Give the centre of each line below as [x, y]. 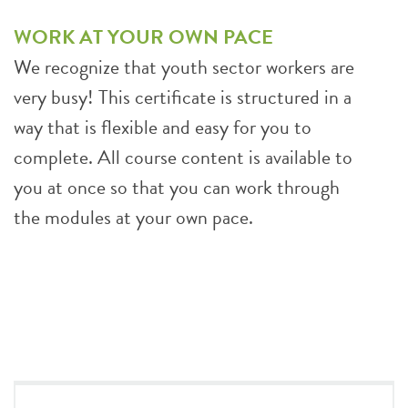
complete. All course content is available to [183, 157]
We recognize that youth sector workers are [184, 66]
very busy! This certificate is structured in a [183, 97]
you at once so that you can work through [177, 187]
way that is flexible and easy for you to [163, 127]
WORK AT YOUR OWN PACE [143, 36]
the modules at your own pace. [133, 217]
